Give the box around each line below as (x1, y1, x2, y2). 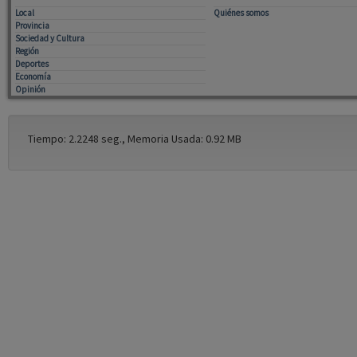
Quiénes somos (213, 6, 269, 18)
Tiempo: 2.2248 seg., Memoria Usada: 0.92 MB (27, 131, 241, 146)
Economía (14, 70, 51, 82)
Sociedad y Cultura (14, 32, 84, 44)
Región (14, 45, 39, 57)
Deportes (14, 57, 49, 69)
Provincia (14, 19, 49, 31)
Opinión (14, 83, 45, 95)
